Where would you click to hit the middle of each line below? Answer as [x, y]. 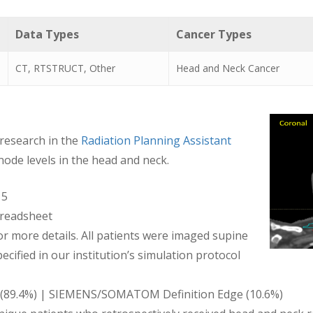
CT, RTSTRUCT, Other [65, 68]
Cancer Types [214, 34]
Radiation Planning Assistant [156, 140]
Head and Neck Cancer [228, 68]
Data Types [47, 34]
